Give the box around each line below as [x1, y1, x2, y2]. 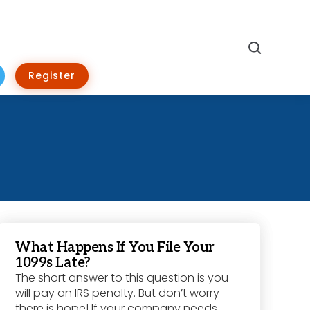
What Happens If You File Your [15, 239, 215, 257]
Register [28, 69, 75, 83]
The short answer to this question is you [15, 270, 229, 286]
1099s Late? [15, 255, 91, 272]
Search [260, 39, 302, 55]
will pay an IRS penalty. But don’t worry [15, 285, 220, 302]
